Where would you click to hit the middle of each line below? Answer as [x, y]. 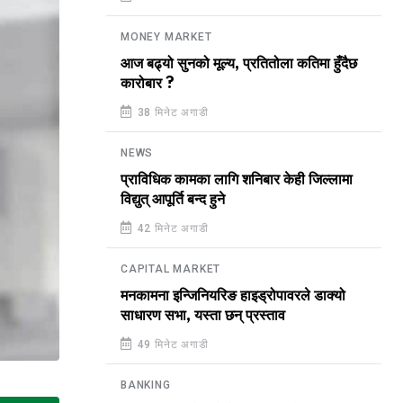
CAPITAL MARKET [171, 269]
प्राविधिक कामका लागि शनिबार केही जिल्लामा [237, 180]
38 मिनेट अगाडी [171, 112]
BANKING [146, 385]
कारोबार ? [148, 84]
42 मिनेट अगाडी [171, 228]
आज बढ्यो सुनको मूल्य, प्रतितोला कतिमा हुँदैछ [239, 64]
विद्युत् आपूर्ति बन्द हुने [173, 200]
